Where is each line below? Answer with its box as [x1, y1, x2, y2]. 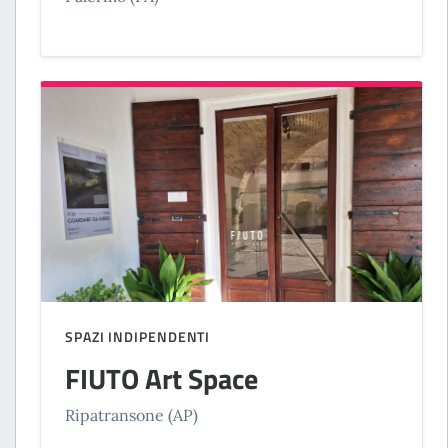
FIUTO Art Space [65, 356, 258, 400]
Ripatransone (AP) [65, 404, 198, 425]
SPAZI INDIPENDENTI [65, 325, 211, 347]
